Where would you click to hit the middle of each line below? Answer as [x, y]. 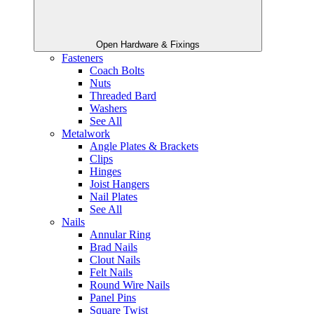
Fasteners [82, 58]
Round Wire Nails [130, 285]
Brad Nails [114, 247]
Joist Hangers [120, 184]
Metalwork [86, 134]
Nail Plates [114, 197]
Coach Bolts [117, 71]
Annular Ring [120, 235]
